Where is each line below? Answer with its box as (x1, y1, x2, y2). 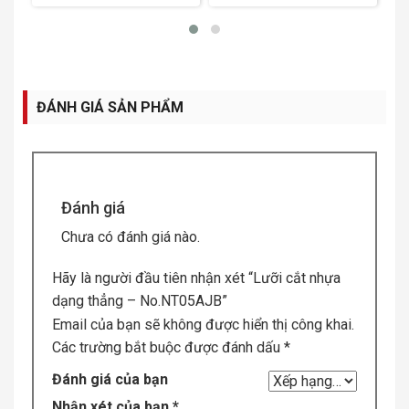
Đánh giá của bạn (52, 370, 168, 388)
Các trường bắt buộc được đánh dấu (52, 338, 284, 356)
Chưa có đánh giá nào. (61, 227, 200, 246)
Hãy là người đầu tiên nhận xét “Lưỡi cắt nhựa (52, 268, 341, 287)
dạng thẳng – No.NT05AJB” (52, 291, 227, 309)
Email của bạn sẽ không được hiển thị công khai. (52, 315, 354, 333)
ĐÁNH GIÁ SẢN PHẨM (37, 98, 184, 116)
